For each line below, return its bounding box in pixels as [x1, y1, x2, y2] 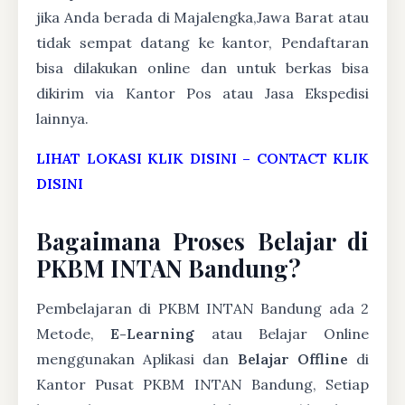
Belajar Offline [237, 350, 348, 368]
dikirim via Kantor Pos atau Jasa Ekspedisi [36, 84, 369, 102]
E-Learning [110, 325, 195, 343]
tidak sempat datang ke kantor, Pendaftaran [36, 33, 369, 52]
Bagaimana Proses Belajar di [36, 225, 369, 256]
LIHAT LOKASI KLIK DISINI [36, 149, 237, 167]
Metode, [36, 325, 111, 343]
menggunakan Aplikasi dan [36, 350, 238, 368]
